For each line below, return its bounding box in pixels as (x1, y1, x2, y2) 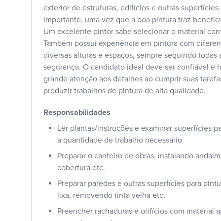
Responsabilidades (43, 107, 110, 117)
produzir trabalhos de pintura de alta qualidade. (43, 85, 206, 96)
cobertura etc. (57, 162, 105, 173)
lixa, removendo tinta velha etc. (57, 190, 165, 200)
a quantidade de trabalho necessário (57, 135, 182, 145)
